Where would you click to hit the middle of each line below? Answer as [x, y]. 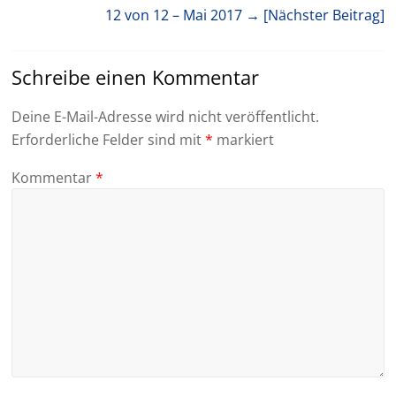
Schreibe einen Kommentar [136, 77]
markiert [244, 140]
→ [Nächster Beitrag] [315, 15]
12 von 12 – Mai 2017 [175, 15]
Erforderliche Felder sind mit [109, 140]
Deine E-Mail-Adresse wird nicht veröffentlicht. [166, 117]
